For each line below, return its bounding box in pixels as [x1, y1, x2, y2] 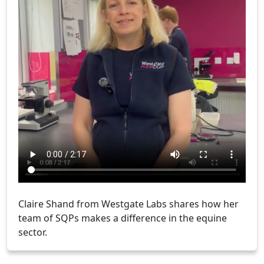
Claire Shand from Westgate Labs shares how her [18, 197, 239, 210]
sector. [18, 225, 47, 239]
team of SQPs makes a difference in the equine [18, 211, 227, 225]
